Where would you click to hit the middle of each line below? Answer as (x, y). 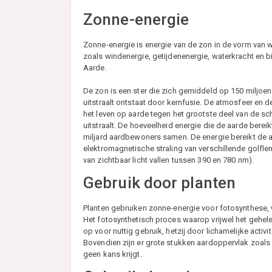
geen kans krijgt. (113, 254)
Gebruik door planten (159, 183)
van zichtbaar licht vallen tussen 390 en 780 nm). (168, 160)
